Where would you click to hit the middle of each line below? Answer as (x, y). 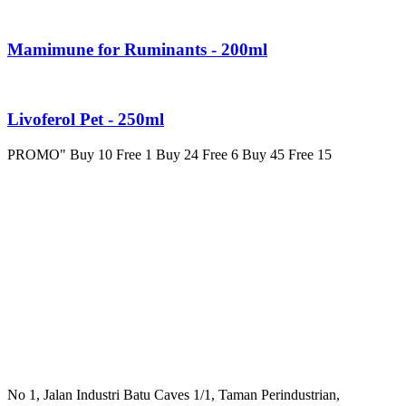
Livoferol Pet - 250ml (86, 120)
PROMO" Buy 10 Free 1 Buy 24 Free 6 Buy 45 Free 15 (169, 155)
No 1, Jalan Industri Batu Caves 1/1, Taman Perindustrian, (174, 395)
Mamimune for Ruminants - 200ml (137, 49)
